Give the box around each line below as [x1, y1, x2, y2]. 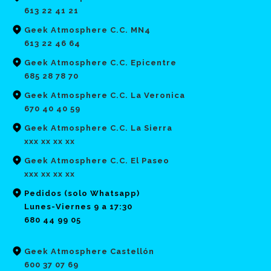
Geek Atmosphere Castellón [24, 246, 154, 256]
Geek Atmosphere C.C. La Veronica [24, 90, 185, 100]
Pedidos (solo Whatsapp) [24, 188, 140, 198]
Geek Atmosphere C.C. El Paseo [24, 155, 169, 165]
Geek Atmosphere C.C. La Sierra [24, 123, 172, 132]
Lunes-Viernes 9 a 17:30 [24, 201, 132, 211]
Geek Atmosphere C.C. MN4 [24, 25, 151, 34]
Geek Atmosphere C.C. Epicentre [24, 57, 177, 67]
